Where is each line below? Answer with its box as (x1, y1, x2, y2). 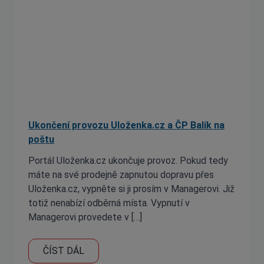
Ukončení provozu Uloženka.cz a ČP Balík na (28, 120, 225, 131)
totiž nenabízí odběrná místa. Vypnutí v (28, 197, 190, 209)
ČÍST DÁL (43, 245, 84, 256)
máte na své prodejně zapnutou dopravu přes (28, 169, 214, 180)
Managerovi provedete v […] (28, 212, 142, 223)
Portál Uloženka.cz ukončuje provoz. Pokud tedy (28, 155, 228, 166)
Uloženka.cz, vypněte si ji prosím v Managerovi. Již (28, 183, 235, 194)
